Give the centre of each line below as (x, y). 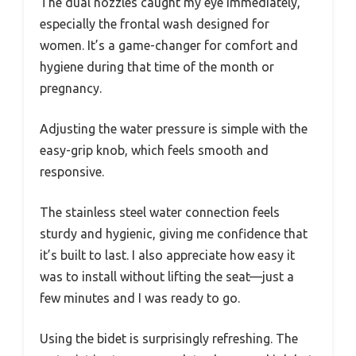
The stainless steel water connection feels (160, 212)
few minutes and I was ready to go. (140, 298)
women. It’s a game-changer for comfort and (169, 45)
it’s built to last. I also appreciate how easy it (167, 255)
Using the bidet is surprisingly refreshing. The (169, 338)
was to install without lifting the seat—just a (167, 276)
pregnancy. (71, 88)
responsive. (72, 171)
